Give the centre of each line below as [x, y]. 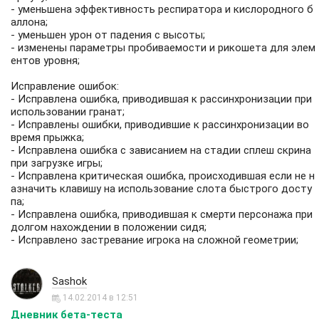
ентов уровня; [45, 61]
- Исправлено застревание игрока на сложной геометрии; [155, 240]
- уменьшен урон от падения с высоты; [108, 35]
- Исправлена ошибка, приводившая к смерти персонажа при [162, 214]
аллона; [29, 22]
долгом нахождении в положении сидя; [109, 227]
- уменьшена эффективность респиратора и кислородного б [162, 9]
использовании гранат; [68, 112]
